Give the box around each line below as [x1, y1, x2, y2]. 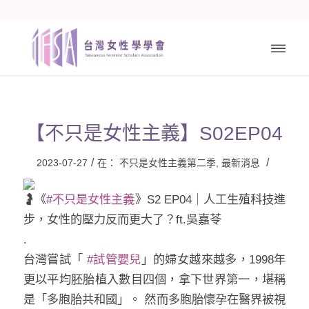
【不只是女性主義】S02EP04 [26, 123, 283, 144]
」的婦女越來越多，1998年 [141, 252, 286, 266]
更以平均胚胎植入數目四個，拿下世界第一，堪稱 [23, 272, 286, 286]
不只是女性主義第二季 [119, 157, 216, 168]
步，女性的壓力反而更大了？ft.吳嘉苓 [23, 212, 221, 226]
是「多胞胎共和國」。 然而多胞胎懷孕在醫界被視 [23, 292, 286, 306]
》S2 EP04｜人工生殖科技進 [134, 192, 286, 206]
